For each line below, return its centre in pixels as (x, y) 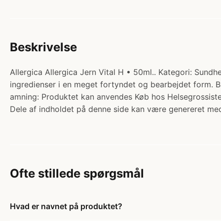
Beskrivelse (43, 47)
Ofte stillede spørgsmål (77, 174)
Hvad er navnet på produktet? (66, 206)
